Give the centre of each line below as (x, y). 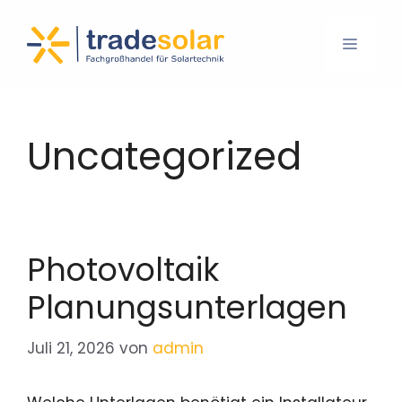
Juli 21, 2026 (71, 348)
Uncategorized (164, 157)
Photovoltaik (123, 270)
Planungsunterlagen (187, 307)
